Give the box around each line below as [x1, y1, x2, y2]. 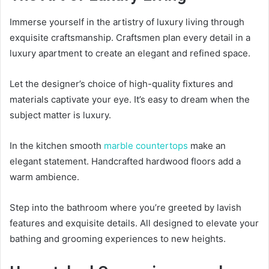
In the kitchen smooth [10, 140, 104, 152]
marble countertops [104, 140, 188, 152]
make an [188, 140, 226, 152]
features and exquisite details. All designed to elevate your [10, 217, 259, 229]
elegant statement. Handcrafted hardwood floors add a [10, 156, 241, 168]
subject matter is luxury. [10, 109, 111, 121]
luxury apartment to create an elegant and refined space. [10, 47, 250, 59]
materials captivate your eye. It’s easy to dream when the [10, 94, 250, 106]
